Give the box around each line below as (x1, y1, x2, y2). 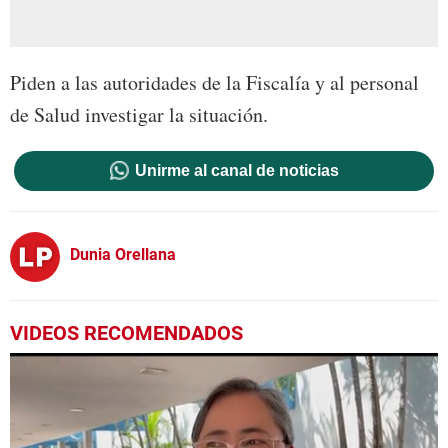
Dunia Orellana (70, 245, 176, 265)
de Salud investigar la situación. (10, 100, 268, 128)
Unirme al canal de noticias (134, 161, 339, 179)
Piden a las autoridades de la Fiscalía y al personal (10, 68, 419, 96)
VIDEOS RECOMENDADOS (10, 320, 243, 345)
